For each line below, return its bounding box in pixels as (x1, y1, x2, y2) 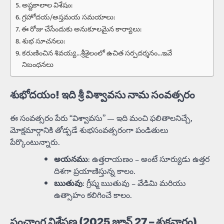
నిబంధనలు (21, 59, 53, 71)
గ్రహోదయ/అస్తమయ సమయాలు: (21, 11, 115, 23)
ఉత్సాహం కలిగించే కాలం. (54, 188, 131, 202)
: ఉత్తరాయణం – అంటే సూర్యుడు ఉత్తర (88, 152, 209, 166)
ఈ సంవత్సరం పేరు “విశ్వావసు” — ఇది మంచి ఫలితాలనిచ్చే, (10, 111, 191, 125)
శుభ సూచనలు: (21, 35, 65, 47)
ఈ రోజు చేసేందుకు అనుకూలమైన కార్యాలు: (21, 23, 141, 35)
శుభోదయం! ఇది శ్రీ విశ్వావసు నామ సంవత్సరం (10, 88, 195, 101)
